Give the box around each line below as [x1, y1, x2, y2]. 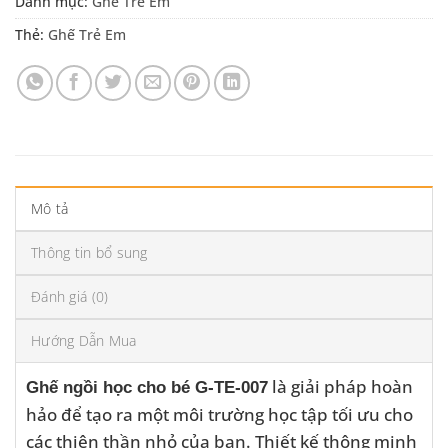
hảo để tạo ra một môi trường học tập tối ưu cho [26, 402, 413, 427]
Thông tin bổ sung [31, 243, 148, 263]
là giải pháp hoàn [268, 374, 413, 399]
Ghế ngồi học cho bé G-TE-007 [26, 377, 268, 398]
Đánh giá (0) [31, 287, 109, 307]
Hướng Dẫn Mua [31, 331, 137, 351]
